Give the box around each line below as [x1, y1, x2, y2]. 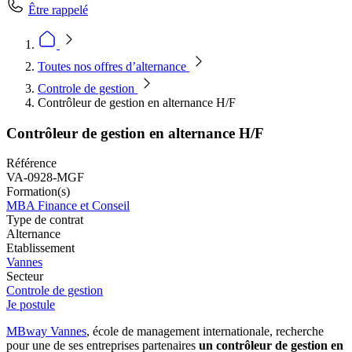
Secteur [6, 269, 43, 284]
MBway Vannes [6, 324, 86, 339]
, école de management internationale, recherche [86, 324, 324, 339]
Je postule [6, 298, 55, 312]
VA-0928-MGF [6, 170, 84, 185]
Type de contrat [6, 213, 83, 227]
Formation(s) [6, 185, 70, 199]
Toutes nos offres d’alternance [38, 60, 189, 73]
